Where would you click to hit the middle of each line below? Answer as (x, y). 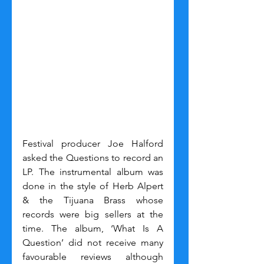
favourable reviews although (93, 257)
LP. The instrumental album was (93, 172)
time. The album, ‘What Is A (93, 229)
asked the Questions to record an (93, 158)
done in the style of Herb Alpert (93, 186)
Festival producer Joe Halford (93, 144)
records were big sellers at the (93, 214)
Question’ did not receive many (93, 243)
